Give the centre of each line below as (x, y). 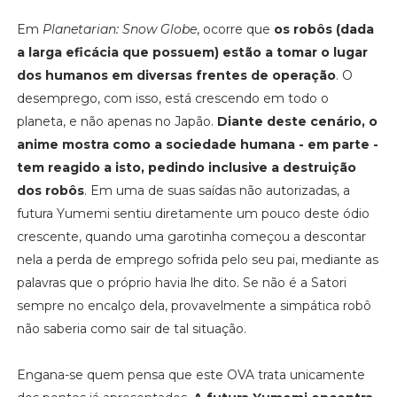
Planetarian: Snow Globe (119, 29)
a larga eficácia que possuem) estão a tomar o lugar (192, 52)
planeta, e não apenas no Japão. (117, 121)
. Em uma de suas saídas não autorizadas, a (217, 190)
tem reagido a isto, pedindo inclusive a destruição (186, 167)
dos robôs (50, 190)
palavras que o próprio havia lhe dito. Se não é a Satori (181, 282)
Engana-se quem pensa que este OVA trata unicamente (191, 374)
